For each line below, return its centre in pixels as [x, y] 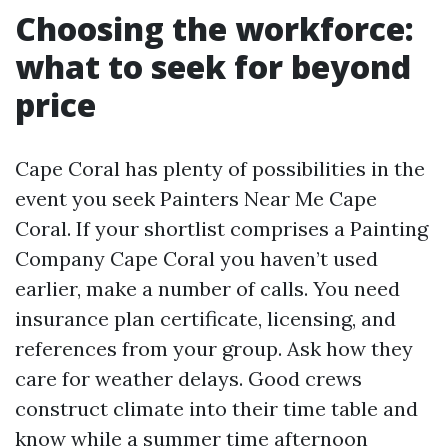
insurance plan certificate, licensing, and [205, 318]
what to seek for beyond [213, 66]
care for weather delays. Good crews [188, 378]
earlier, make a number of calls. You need [207, 288]
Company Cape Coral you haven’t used [196, 258]
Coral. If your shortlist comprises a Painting [221, 228]
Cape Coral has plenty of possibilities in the [220, 168]
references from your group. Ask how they [214, 348]
